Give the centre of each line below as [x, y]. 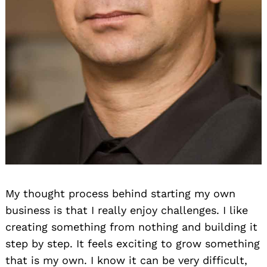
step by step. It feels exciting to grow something [133, 243]
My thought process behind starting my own [120, 193]
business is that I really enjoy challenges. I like [127, 210]
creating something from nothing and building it [131, 226]
